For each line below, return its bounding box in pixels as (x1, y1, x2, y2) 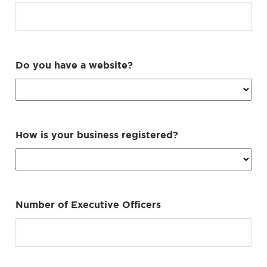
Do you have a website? (15, 59, 133, 70)
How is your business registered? (15, 129, 178, 140)
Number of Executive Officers (15, 198, 161, 210)
